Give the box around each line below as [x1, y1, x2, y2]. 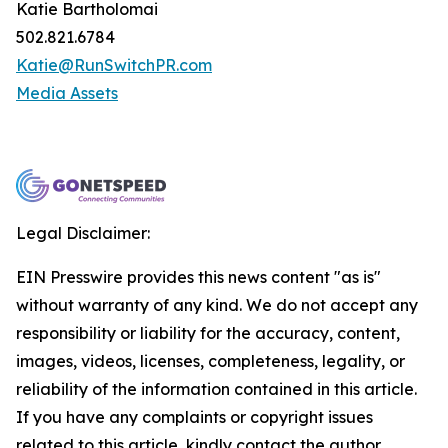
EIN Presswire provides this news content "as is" [16, 267, 381, 287]
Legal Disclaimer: [16, 223, 150, 243]
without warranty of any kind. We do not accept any [16, 295, 418, 315]
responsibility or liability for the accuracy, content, [16, 323, 400, 343]
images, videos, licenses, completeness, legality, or [16, 351, 405, 371]
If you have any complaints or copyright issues [16, 407, 373, 427]
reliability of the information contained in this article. [16, 379, 417, 399]
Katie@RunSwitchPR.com [16, 55, 212, 75]
